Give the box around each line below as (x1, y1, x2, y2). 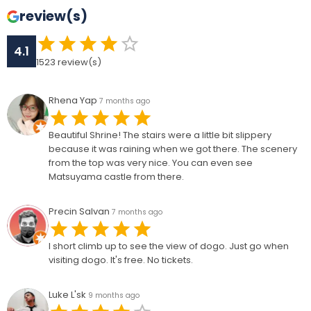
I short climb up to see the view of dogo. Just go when (49, 239, 289, 253)
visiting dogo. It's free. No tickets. (49, 253, 193, 267)
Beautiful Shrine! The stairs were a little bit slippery (49, 128, 271, 142)
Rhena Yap (49, 94, 97, 107)
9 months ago (88, 290, 140, 301)
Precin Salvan (49, 205, 110, 218)
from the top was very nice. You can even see (49, 156, 253, 169)
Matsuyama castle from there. (49, 170, 184, 183)
